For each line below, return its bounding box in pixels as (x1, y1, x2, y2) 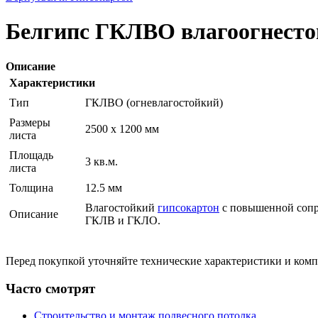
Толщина (9, 181, 53, 194)
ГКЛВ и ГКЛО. (85, 214, 160, 226)
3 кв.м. (85, 155, 118, 168)
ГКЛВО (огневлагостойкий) (85, 96, 223, 109)
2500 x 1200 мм (85, 122, 159, 135)
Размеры (9, 116, 50, 128)
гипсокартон (158, 201, 219, 214)
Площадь (9, 148, 53, 161)
